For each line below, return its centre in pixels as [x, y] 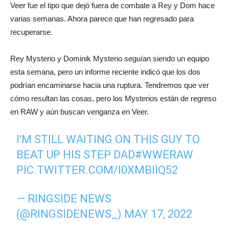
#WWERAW [164, 155]
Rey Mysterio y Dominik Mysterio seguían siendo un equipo [110, 59]
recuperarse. [31, 32]
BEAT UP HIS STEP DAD [76, 155]
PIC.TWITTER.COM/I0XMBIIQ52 [97, 170]
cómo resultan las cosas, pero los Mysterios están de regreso [113, 99]
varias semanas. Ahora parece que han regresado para [102, 19]
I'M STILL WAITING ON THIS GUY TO [108, 140]
